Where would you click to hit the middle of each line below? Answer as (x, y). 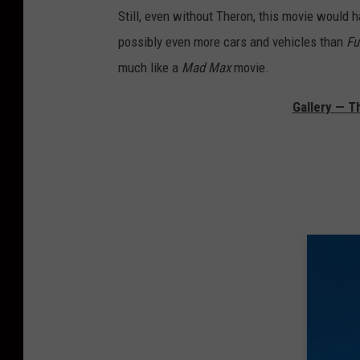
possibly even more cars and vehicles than (232, 42)
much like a (150, 68)
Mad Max (206, 68)
